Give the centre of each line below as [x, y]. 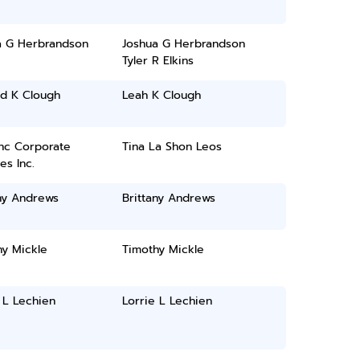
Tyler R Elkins [158, 61]
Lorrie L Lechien [168, 301]
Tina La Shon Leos [172, 147]
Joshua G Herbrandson [184, 44]
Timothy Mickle [164, 250]
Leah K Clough [162, 95]
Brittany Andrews [169, 198]
